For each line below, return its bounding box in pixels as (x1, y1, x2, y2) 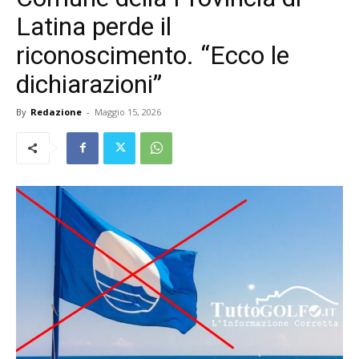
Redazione (30, 105, 82, 118)
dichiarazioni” (16, 68, 162, 99)
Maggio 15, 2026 (95, 105, 161, 118)
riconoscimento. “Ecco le (16, 39, 289, 71)
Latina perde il (16, 10, 171, 42)
